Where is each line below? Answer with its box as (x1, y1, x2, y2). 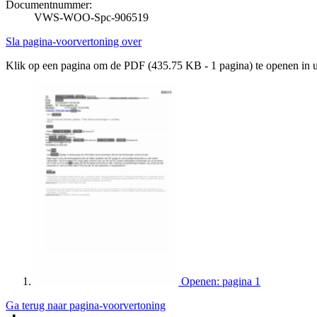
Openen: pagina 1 (181, 275, 260, 287)
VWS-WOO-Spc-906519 (34, 11, 149, 23)
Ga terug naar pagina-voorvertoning (6, 299, 166, 311)
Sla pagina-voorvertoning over (6, 35, 142, 47)
